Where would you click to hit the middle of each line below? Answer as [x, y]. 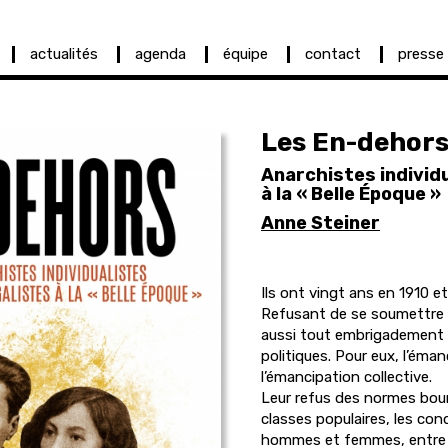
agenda [160, 54]
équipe [245, 54]
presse [421, 54]
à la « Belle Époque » [351, 194]
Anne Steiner [320, 223]
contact [333, 54]
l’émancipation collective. [346, 377]
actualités [64, 54]
